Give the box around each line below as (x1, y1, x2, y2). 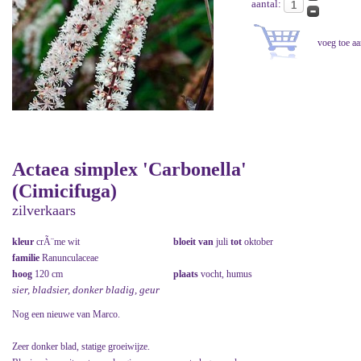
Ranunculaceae (42, 252, 98, 264)
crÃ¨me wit (36, 236, 80, 248)
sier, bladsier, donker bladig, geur (12, 284, 160, 297)
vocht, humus (201, 268, 252, 280)
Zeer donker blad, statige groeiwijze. (12, 341, 150, 353)
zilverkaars (12, 202, 76, 219)
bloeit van (173, 236, 216, 248)
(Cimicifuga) (12, 180, 117, 202)
